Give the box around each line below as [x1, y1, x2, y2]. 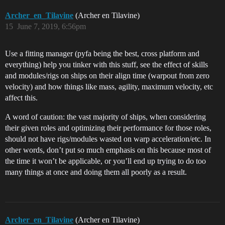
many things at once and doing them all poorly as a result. [5, 168, 187, 177]
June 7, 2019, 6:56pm [17, 22, 86, 31]
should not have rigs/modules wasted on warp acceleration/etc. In [5, 135, 211, 144]
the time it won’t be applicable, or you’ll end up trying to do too [5, 157, 206, 166]
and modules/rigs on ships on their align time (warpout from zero [5, 71, 209, 80]
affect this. [5, 93, 38, 102]
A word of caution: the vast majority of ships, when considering [5, 113, 206, 122]
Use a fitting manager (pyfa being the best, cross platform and [5, 49, 199, 58]
